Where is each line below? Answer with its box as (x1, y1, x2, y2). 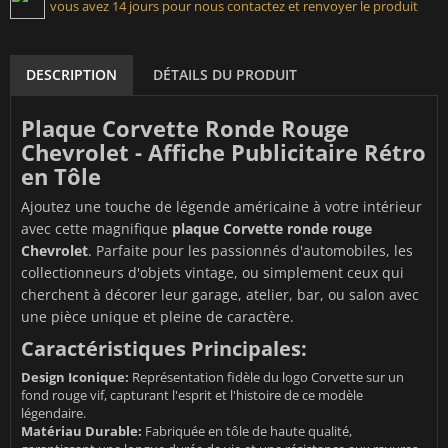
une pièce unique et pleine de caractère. (21, 306, 294, 326)
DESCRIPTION (26, 64, 117, 84)
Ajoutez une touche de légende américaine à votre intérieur (21, 196, 422, 216)
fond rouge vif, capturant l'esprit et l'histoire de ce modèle (21, 385, 363, 404)
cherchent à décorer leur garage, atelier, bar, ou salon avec (21, 284, 419, 304)
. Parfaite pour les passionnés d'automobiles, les (88, 240, 413, 260)
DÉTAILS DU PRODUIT (153, 64, 297, 84)
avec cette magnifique (21, 218, 172, 238)
